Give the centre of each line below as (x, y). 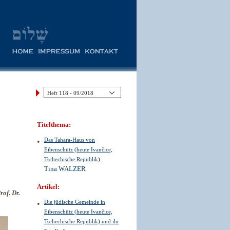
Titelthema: (54, 125)
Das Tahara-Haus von (70, 140)
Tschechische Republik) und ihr (82, 221)
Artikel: (48, 187)
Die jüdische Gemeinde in (75, 202)
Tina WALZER (65, 169)
